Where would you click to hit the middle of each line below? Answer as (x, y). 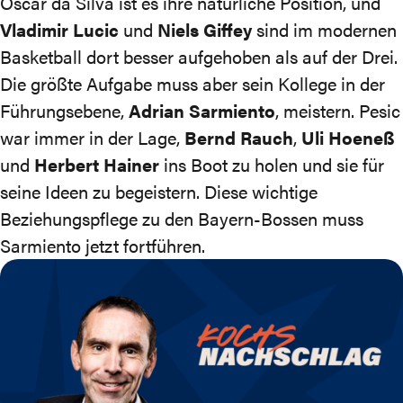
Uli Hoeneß (348, 137)
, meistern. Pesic (338, 110)
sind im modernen (324, 29)
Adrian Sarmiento (202, 110)
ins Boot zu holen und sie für (272, 164)
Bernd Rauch (239, 137)
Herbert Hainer (97, 164)
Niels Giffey (205, 29)
